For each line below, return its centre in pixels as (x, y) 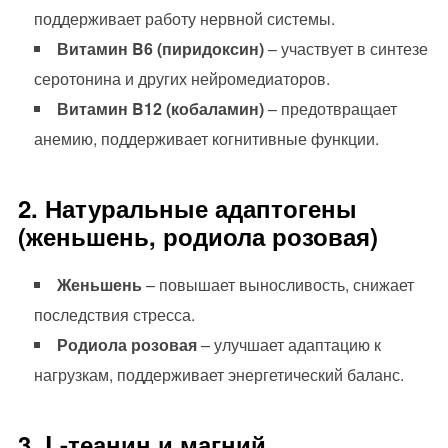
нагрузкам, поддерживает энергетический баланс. (218, 375)
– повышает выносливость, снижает (277, 285)
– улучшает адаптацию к (288, 345)
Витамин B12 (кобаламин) (160, 109)
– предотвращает (330, 109)
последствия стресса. (114, 315)
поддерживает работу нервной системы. (184, 19)
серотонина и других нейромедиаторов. (181, 79)
